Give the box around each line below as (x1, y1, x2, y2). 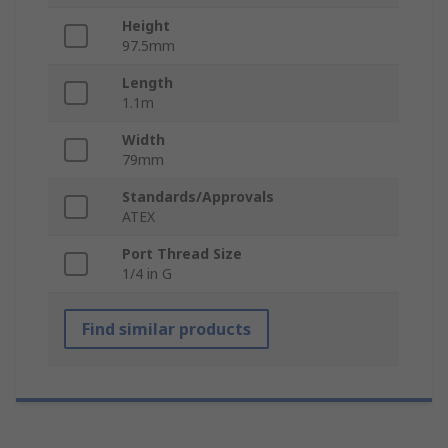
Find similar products (82, 318, 251, 341)
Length (122, 73, 173, 93)
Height (122, 16, 170, 36)
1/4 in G (122, 264, 172, 284)
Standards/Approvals (122, 187, 274, 207)
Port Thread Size (122, 244, 242, 264)
